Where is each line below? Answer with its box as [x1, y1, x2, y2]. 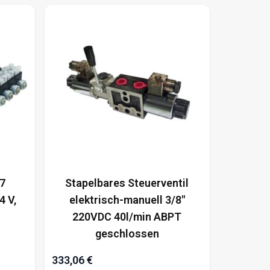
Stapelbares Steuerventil [65, 176, 189, 189]
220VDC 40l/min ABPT [72, 210, 182, 223]
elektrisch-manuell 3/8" [69, 193, 185, 206]
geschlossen [95, 227, 159, 240]
